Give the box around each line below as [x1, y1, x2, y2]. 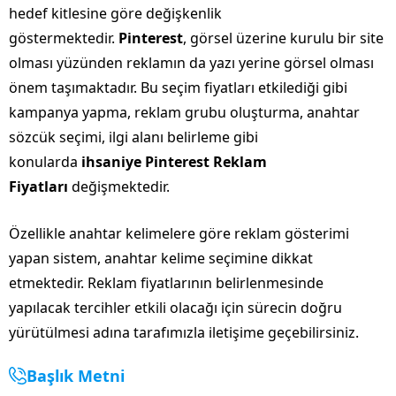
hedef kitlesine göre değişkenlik [9, 3, 222, 23]
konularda [9, 151, 81, 171]
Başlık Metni [27, 364, 125, 386]
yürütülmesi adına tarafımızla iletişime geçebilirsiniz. [9, 322, 359, 342]
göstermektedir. [9, 27, 118, 48]
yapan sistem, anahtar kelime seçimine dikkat [9, 247, 313, 268]
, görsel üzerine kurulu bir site [183, 27, 384, 48]
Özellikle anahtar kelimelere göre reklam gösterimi [9, 223, 349, 243]
